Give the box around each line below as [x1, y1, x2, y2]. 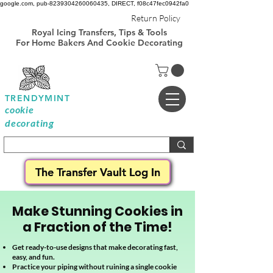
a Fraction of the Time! [23, 218, 172, 236]
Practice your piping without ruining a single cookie [12, 262, 177, 272]
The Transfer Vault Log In [35, 165, 160, 179]
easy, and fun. [12, 252, 55, 262]
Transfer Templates [2, 20, 121, 29]
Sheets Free [2, 28, 71, 37]
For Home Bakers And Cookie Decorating [16, 37, 183, 48]
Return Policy [131, 13, 180, 23]
